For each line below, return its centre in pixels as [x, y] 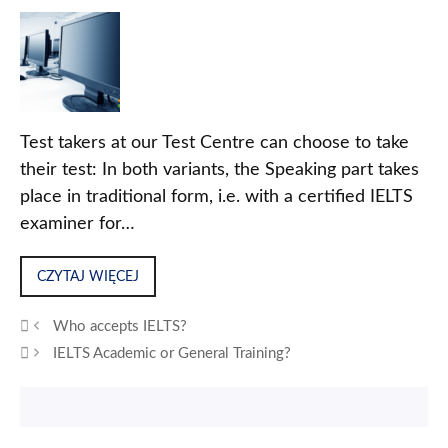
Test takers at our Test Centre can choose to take [214, 143]
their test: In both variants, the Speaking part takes [219, 170]
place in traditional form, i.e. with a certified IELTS [216, 197]
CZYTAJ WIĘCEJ [88, 277]
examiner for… [77, 224]
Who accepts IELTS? [120, 326]
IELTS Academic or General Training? [172, 353]
